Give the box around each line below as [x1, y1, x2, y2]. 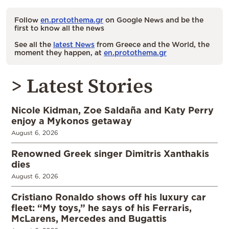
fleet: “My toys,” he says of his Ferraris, [11, 202, 192, 213]
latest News [53, 40, 95, 49]
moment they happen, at [14, 49, 104, 57]
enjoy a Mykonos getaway [11, 116, 132, 126]
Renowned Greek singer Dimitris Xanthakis [11, 148, 209, 159]
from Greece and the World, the [95, 40, 210, 49]
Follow [14, 16, 40, 24]
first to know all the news [14, 24, 104, 32]
